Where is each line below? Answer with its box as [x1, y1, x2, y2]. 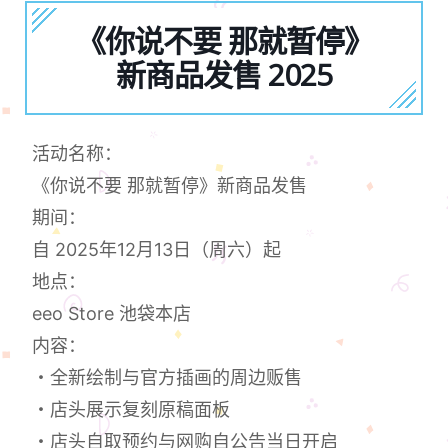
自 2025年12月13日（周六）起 [32, 239, 282, 261]
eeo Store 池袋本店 [32, 303, 192, 325]
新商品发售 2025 [116, 54, 332, 96]
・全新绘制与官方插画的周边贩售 [32, 367, 303, 389]
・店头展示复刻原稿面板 [32, 399, 231, 421]
